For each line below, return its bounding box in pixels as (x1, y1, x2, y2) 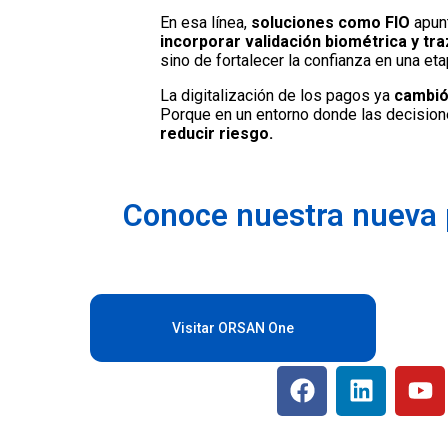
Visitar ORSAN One (172, 319, 294, 336)
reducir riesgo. (160, 124, 273, 144)
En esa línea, (160, 13, 251, 33)
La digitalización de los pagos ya (160, 86, 394, 106)
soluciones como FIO (251, 13, 414, 33)
